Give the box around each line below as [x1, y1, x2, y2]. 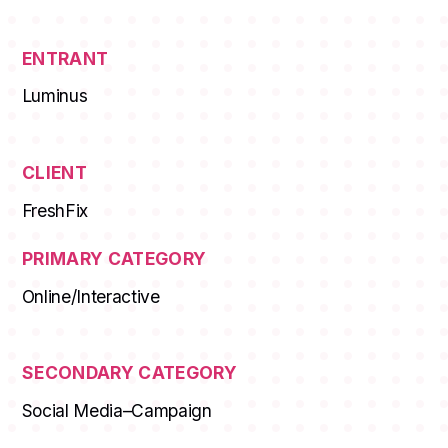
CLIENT [21, 162, 87, 184]
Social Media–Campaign [21, 399, 212, 421]
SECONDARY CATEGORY [21, 362, 238, 384]
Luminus [21, 85, 88, 107]
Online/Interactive [21, 285, 160, 307]
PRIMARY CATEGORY [21, 248, 207, 270]
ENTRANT [21, 48, 109, 70]
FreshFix [21, 199, 89, 221]
